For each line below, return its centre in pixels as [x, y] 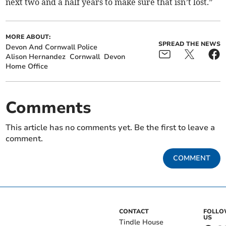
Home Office [27, 67]
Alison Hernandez [36, 57]
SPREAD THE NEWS [189, 44]
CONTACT [134, 212]
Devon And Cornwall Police [52, 47]
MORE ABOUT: [28, 37]
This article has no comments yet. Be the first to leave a [110, 128]
